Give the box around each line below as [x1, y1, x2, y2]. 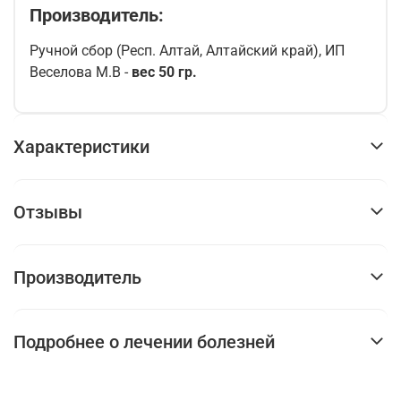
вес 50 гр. [132, 64, 197, 81]
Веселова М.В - [30, 64, 132, 81]
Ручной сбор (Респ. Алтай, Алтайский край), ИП [30, 42, 345, 60]
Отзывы [13, 200, 82, 223]
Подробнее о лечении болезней [13, 331, 275, 354]
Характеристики [13, 135, 149, 158]
